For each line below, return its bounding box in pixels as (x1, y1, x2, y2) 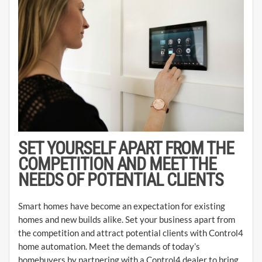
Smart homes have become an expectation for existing (18, 200, 225, 211)
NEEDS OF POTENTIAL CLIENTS (18, 169, 223, 190)
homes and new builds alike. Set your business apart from (18, 213, 235, 225)
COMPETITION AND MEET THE (18, 153, 216, 174)
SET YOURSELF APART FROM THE (18, 137, 234, 158)
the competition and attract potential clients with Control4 (18, 227, 243, 238)
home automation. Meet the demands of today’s (18, 240, 200, 251)
